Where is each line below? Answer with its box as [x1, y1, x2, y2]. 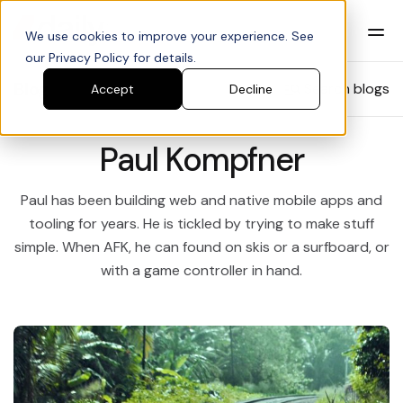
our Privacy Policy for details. [25, 49, 196, 66]
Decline [229, 81, 273, 98]
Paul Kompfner [99, 139, 304, 181]
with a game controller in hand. [101, 261, 302, 280]
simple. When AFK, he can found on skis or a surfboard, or [13, 237, 390, 256]
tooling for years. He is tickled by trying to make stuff [29, 214, 374, 233]
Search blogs [304, 79, 390, 98]
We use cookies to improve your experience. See [25, 28, 314, 44]
